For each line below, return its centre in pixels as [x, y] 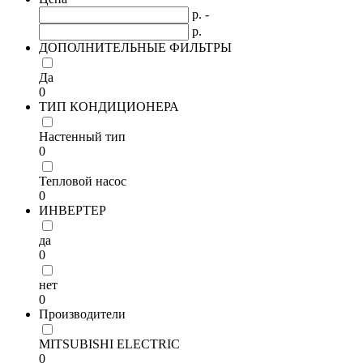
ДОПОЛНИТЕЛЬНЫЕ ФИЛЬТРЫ [135, 47]
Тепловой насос [83, 181]
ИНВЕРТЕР [73, 210]
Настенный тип [82, 137]
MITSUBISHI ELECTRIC [109, 344]
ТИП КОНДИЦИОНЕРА [109, 107]
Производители [82, 314]
